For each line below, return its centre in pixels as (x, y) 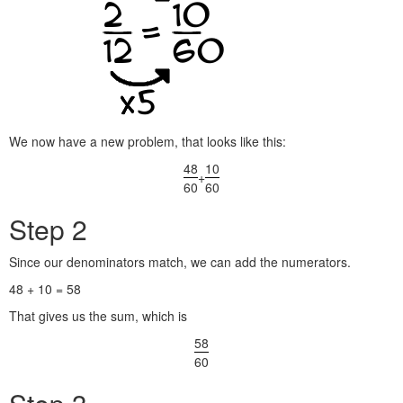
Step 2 (48, 229)
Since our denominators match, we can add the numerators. (180, 262)
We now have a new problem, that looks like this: (148, 141)
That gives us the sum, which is (98, 316)
